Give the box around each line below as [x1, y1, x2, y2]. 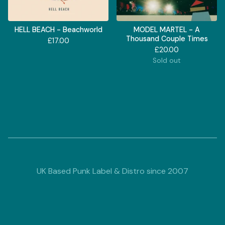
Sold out [153, 56, 181, 65]
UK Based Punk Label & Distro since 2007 [37, 165, 188, 176]
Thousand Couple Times [126, 34, 208, 43]
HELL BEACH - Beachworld [14, 25, 102, 34]
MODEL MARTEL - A [134, 25, 200, 34]
